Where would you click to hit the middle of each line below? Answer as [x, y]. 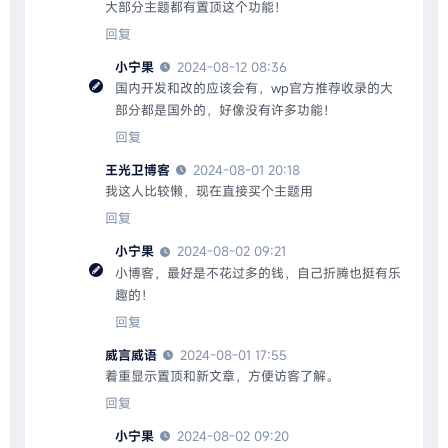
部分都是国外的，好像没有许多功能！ [225, 110]
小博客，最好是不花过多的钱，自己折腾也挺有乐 [258, 272]
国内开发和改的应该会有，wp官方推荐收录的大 [254, 88]
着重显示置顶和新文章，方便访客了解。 [222, 375]
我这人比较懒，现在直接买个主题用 [209, 191]
